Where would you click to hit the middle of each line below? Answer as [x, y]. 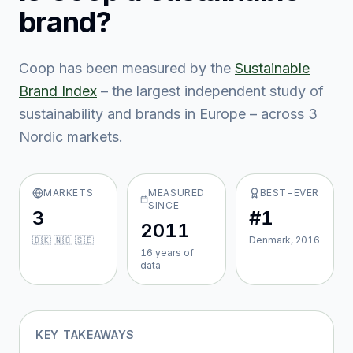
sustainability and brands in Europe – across [163, 114]
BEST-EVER [290, 193]
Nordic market [65, 137]
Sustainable [272, 68]
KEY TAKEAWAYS [85, 334]
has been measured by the [143, 68]
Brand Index [58, 91]
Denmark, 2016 [284, 240]
